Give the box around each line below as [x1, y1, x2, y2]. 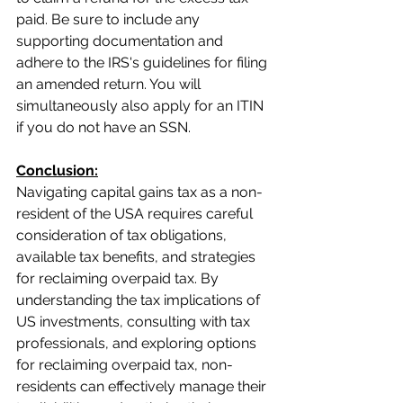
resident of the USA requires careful [16, 204, 256, 222]
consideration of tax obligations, [16, 226, 230, 244]
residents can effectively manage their [16, 377, 270, 395]
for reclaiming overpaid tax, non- [16, 355, 233, 373]
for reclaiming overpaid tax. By [16, 269, 222, 287]
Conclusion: [16, 161, 98, 179]
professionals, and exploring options [16, 334, 260, 352]
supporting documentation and [16, 31, 227, 49]
